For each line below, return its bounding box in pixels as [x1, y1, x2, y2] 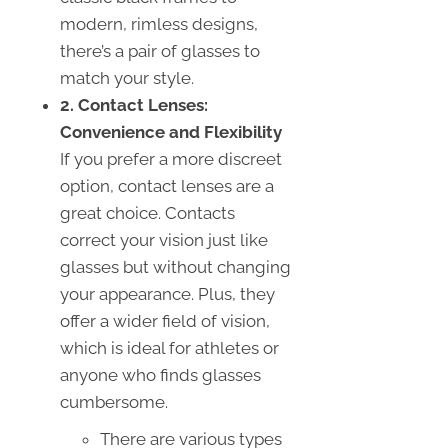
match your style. [60, 67, 194, 88]
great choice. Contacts [60, 202, 235, 223]
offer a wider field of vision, [60, 310, 270, 331]
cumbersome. [60, 391, 168, 412]
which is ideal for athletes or [60, 337, 279, 358]
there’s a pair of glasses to [60, 40, 260, 61]
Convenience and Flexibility [60, 121, 282, 142]
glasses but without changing [60, 256, 291, 277]
